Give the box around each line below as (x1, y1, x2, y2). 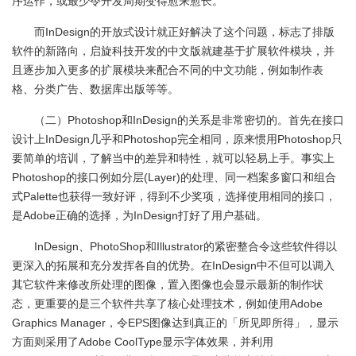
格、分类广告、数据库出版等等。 (12, 83, 179, 95)
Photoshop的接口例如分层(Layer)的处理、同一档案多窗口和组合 (12, 171, 336, 184)
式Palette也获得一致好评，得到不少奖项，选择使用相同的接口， (12, 190, 336, 203)
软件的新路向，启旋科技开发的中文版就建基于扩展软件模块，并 (12, 44, 335, 57)
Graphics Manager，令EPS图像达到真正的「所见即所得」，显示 (12, 316, 339, 329)
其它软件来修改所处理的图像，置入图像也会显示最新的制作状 (12, 278, 323, 291)
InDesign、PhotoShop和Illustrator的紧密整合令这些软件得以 (34, 240, 337, 253)
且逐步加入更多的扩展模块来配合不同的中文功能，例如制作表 (12, 64, 323, 76)
